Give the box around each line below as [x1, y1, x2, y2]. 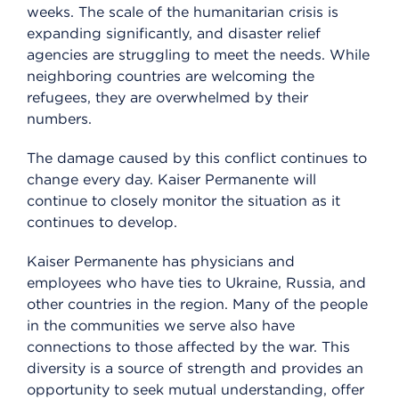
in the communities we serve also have [27, 317, 295, 335]
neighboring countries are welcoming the [27, 68, 314, 85]
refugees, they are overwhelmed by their [27, 89, 308, 107]
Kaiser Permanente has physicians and [27, 253, 295, 271]
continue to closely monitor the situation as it [27, 192, 340, 210]
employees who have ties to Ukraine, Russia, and [27, 274, 366, 292]
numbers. [27, 110, 92, 128]
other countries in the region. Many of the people [27, 296, 368, 313]
